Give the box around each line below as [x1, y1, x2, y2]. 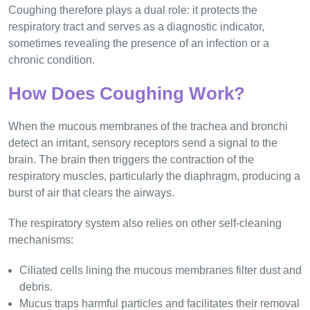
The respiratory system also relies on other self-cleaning [8, 217, 282, 229]
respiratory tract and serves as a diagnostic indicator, [8, 21, 264, 33]
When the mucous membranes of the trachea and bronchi [8, 120, 288, 132]
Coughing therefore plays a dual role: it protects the [8, 4, 257, 17]
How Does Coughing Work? [8, 83, 245, 104]
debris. [19, 280, 53, 293]
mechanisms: [8, 233, 73, 246]
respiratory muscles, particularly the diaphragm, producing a [8, 170, 300, 182]
